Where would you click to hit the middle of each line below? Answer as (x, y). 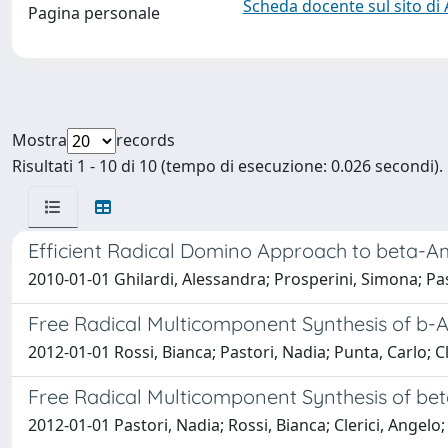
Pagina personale (94, 13)
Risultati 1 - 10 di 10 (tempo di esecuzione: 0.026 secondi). (227, 166)
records (145, 140)
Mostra (39, 140)
